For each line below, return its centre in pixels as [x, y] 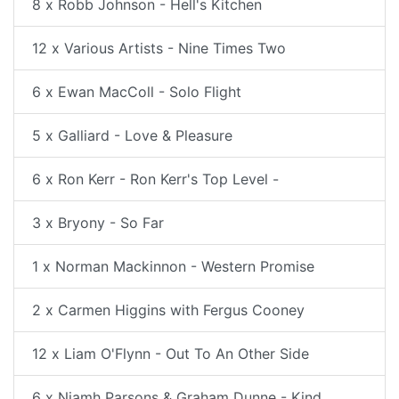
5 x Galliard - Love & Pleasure [132, 135]
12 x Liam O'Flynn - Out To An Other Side [171, 354]
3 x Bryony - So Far [98, 223]
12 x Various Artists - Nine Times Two [159, 48]
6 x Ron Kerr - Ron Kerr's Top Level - [155, 179]
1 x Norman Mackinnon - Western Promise [173, 266]
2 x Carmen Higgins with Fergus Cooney [168, 310]
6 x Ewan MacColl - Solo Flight [137, 92]
